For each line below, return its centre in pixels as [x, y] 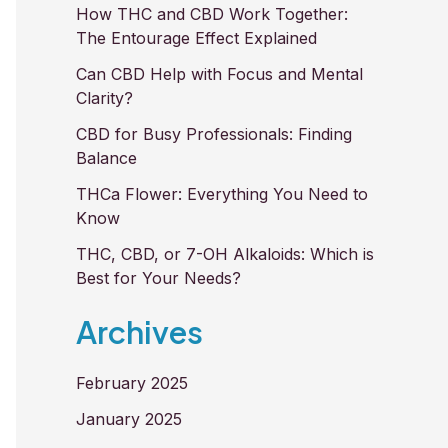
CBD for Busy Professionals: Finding [214, 134]
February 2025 [132, 383]
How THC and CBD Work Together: [212, 14]
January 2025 [129, 419]
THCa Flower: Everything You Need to [222, 194]
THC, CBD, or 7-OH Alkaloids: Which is [225, 254]
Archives [139, 331]
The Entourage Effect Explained [196, 38]
